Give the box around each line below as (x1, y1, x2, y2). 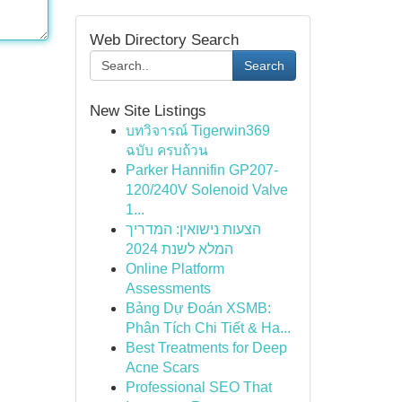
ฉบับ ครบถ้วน (125, 143, 208, 158)
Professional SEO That (125, 380, 272, 395)
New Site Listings (89, 102, 206, 119)
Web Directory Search (89, 31, 239, 48)
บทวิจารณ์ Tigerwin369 (125, 123, 270, 138)
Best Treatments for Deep (125, 340, 287, 355)
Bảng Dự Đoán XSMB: (125, 301, 271, 316)
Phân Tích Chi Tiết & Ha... (125, 320, 291, 336)
